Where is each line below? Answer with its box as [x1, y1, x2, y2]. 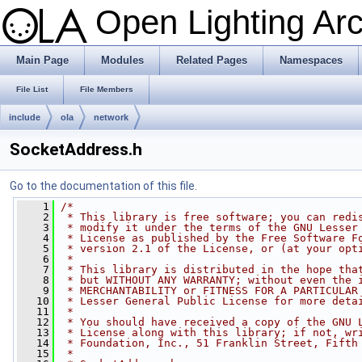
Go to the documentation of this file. [10, 179, 197, 192]
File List [16, 85, 48, 94]
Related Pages [176, 54, 247, 66]
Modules [101, 54, 144, 66]
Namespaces [280, 54, 343, 66]
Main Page [16, 54, 69, 66]
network [94, 112, 128, 122]
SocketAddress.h [10, 140, 142, 159]
